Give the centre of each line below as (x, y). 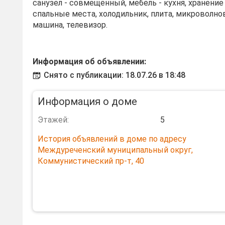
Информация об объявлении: (89, 62)
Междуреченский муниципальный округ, (115, 150)
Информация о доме (87, 101)
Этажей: (53, 120)
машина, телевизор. (70, 25)
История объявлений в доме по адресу (112, 139)
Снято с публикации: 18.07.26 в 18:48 (115, 75)
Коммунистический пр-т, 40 (91, 161)
